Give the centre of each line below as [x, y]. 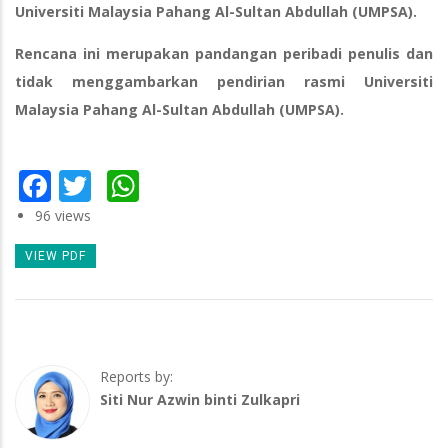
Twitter [144, 182]
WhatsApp [216, 182]
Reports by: [136, 377]
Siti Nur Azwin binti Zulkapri [200, 400]
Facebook [121, 182]
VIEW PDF [55, 256]
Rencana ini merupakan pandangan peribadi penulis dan [224, 54]
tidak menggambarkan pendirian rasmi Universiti [224, 82]
